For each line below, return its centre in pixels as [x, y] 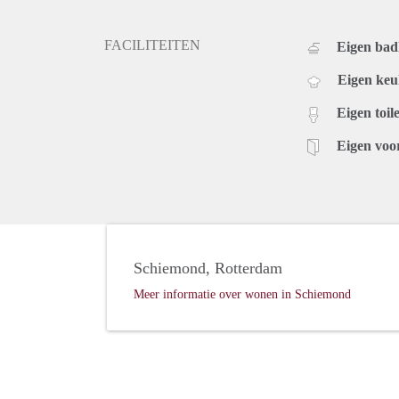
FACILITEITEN [152, 45]
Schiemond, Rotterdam [208, 269]
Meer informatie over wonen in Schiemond [242, 295]
